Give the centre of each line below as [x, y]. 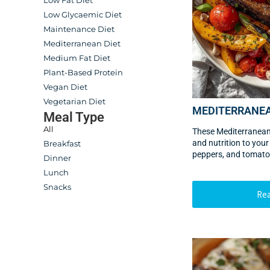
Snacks [57, 187]
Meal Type [74, 117]
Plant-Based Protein [83, 72]
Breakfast [62, 143]
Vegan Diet [65, 87]
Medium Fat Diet [77, 58]
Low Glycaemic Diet [83, 14]
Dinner [57, 158]
